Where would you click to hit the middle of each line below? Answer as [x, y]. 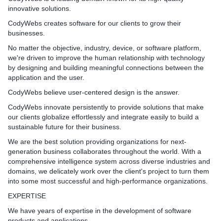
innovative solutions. [39, 8]
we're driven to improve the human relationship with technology [106, 58]
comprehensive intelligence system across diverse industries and [109, 161]
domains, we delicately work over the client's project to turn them [109, 171]
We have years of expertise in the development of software [100, 211]
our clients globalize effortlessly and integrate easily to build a [103, 117]
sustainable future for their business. [65, 127]
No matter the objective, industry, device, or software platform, [105, 48]
